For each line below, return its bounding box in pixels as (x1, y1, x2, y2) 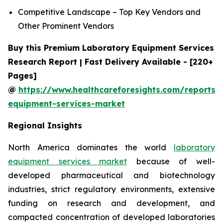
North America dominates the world (8, 142, 174, 153)
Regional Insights (8, 120, 82, 131)
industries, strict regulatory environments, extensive (8, 184, 215, 195)
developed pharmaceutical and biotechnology (8, 170, 215, 181)
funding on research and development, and (8, 198, 215, 209)
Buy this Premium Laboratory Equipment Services (8, 43, 214, 53)
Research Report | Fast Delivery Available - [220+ (8, 57, 213, 67)
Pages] (8, 71, 37, 81)
